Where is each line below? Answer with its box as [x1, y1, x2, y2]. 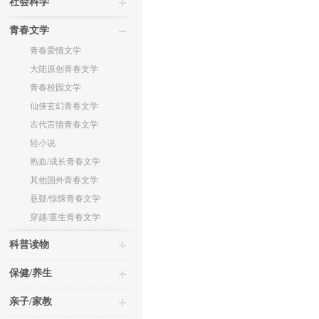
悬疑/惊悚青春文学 [30, 194, 100, 204]
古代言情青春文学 [30, 120, 98, 130]
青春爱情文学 [30, 46, 81, 56]
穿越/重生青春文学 [30, 212, 100, 222]
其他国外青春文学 [30, 175, 98, 185]
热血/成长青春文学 [30, 157, 100, 167]
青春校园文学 [30, 83, 81, 93]
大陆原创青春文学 [30, 64, 98, 74]
